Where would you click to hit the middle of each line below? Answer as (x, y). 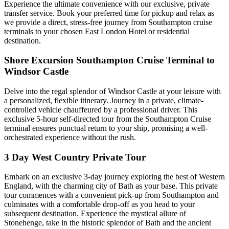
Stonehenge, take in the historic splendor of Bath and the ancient (108, 223)
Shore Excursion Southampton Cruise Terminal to (109, 60)
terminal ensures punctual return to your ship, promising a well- (106, 128)
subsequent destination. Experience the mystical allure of (95, 214)
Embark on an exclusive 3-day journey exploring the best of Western (114, 177)
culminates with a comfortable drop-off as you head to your (99, 204)
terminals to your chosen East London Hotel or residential (97, 31)
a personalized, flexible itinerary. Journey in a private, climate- (104, 100)
